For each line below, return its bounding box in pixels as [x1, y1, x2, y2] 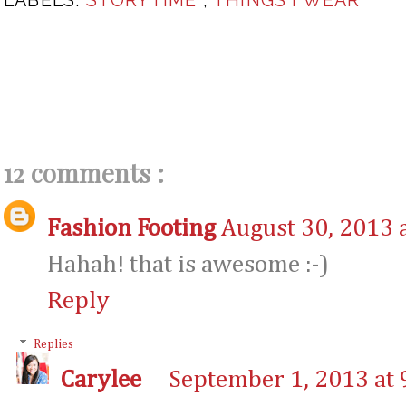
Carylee [60, 368, 141, 393]
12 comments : [4, 155, 164, 189]
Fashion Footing [47, 216, 216, 241]
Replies [34, 338, 74, 352]
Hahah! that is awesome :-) [47, 252, 329, 277]
